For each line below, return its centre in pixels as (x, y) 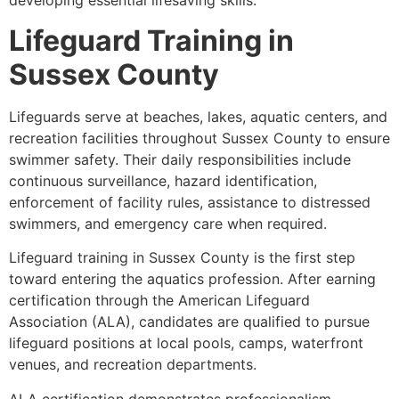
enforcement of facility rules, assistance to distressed (190, 202)
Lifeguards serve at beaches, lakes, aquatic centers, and (198, 116)
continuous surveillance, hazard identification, (163, 180)
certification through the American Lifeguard (159, 301)
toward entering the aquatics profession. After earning (192, 279)
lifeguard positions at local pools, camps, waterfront (186, 343)
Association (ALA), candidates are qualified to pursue (189, 322)
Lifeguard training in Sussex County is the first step (182, 258)
